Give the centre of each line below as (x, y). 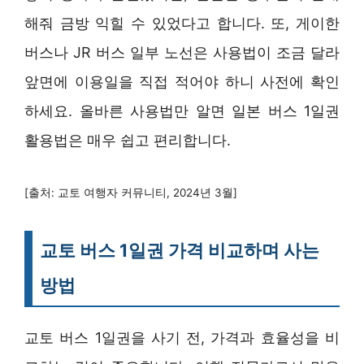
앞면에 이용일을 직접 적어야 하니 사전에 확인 (182, 82)
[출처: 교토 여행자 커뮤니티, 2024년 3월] (131, 193)
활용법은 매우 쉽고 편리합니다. (128, 141)
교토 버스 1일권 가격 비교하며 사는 (180, 251)
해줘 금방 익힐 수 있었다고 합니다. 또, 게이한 (182, 24)
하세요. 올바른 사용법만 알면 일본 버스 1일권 (182, 111)
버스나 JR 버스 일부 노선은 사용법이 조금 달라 (182, 53)
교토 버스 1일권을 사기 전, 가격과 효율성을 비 (182, 338)
